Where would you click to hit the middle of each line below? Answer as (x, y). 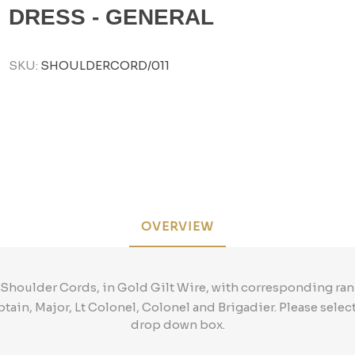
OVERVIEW (177, 226)
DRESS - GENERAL (112, 17)
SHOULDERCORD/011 (105, 66)
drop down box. (177, 324)
